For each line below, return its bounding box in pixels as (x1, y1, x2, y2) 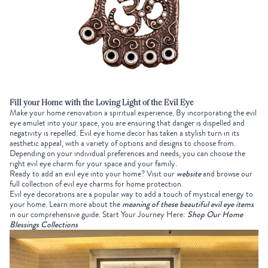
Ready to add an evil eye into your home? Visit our (10, 167, 176, 180)
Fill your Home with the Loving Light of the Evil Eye (10, 98, 196, 108)
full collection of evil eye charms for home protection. (10, 177, 185, 190)
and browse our (203, 167, 252, 180)
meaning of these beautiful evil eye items (122, 197, 254, 210)
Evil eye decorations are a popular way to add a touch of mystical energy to (10, 187, 253, 200)
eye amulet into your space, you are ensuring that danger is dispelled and (10, 116, 245, 129)
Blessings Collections (10, 218, 78, 230)
